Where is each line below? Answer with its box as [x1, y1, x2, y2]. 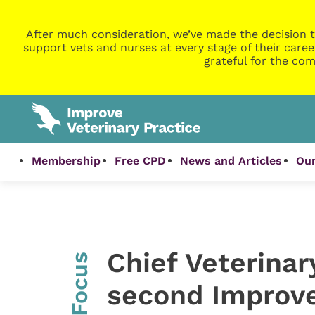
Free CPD [115, 154, 167, 168]
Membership [32, 154, 101, 168]
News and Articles [180, 154, 283, 168]
